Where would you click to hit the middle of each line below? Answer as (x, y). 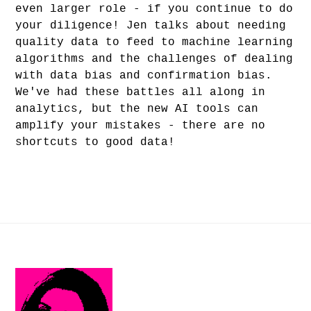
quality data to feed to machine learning (154, 43)
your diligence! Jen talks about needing (151, 26)
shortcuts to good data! (95, 143)
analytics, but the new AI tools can (137, 109)
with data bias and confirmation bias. (144, 76)
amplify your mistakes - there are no (141, 126)
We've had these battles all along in (141, 93)
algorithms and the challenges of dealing (154, 59)
